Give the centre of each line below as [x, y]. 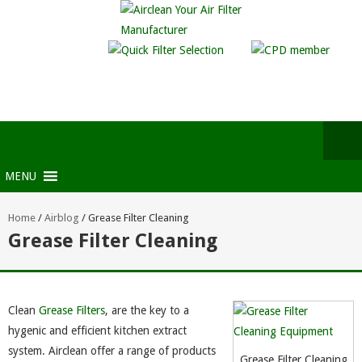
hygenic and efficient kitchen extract [97, 330]
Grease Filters [72, 310]
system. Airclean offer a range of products [112, 351]
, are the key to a [147, 310]
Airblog [62, 218]
